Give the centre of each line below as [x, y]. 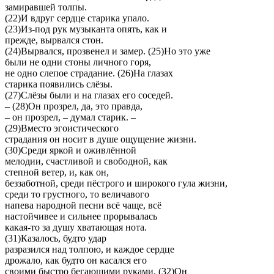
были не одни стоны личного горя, [78, 62]
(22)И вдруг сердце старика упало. [77, 18]
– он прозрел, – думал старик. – [70, 117]
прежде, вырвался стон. [54, 40]
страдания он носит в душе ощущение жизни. [101, 139]
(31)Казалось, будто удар [56, 238]
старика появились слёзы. [59, 84]
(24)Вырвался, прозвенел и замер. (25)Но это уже [108, 51]
